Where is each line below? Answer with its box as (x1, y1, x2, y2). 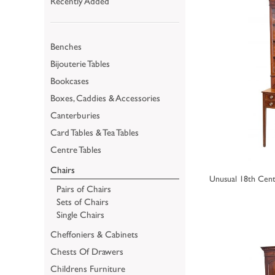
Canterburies (50, 109, 100, 120)
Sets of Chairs (56, 196, 109, 207)
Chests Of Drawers (50, 246, 123, 257)
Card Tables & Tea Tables (50, 126, 139, 137)
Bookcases (50, 75, 89, 86)
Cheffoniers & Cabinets (50, 228, 138, 239)
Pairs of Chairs (56, 183, 111, 194)
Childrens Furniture (50, 263, 125, 274)
